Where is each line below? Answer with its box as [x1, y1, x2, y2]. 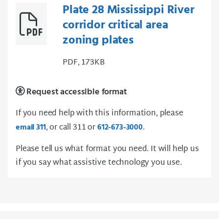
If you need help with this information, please [16, 107, 183, 121]
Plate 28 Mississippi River [63, 1, 195, 20]
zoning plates [63, 31, 133, 50]
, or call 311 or [45, 121, 97, 135]
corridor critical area [63, 16, 168, 35]
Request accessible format [24, 85, 127, 100]
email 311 [16, 121, 46, 134]
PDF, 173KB [63, 56, 105, 70]
